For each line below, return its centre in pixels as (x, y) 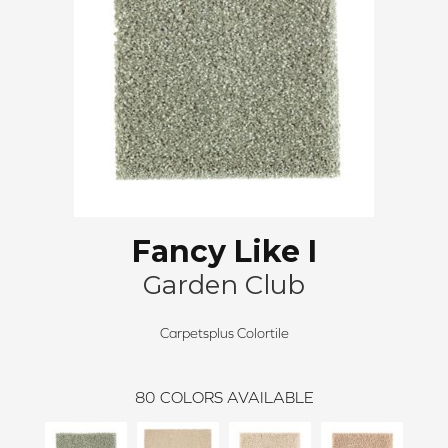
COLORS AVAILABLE (236, 397)
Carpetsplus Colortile (224, 333)
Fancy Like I (224, 252)
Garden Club (224, 285)
